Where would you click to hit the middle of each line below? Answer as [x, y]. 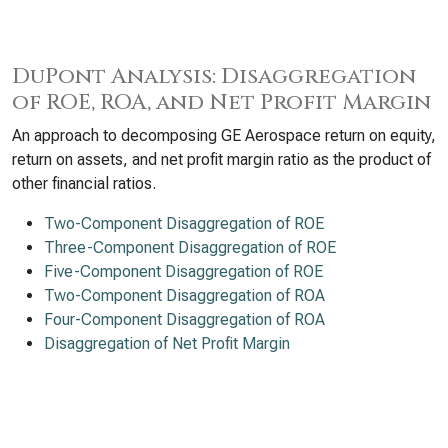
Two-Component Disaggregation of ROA [184, 295]
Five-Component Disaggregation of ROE [183, 271]
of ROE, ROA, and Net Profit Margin [221, 102]
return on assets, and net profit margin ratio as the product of [221, 159]
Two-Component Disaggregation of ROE [184, 223]
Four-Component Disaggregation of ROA [184, 319]
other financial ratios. [84, 183]
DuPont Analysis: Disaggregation [214, 76]
